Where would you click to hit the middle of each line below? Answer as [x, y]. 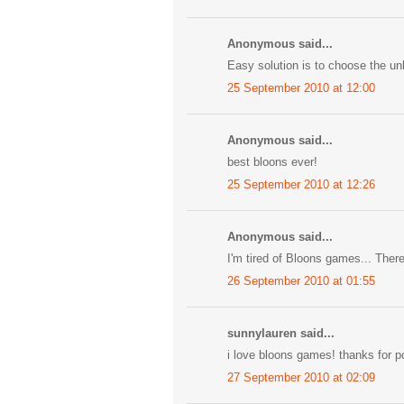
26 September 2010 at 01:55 [301, 280]
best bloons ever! [272, 162]
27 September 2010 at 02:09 [301, 377]
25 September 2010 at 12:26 [301, 184]
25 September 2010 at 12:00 [301, 87]
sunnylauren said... [281, 333]
